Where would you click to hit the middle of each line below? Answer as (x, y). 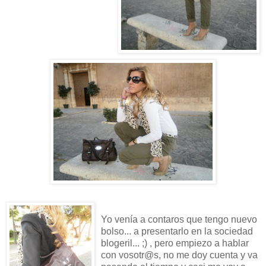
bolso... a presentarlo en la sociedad (177, 231)
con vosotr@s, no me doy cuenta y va (179, 255)
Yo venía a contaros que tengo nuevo (179, 219)
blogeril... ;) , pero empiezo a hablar (175, 243)
